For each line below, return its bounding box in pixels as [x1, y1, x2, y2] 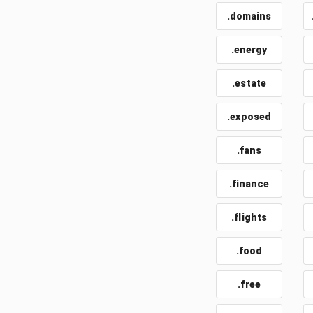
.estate [232, 78, 266, 89]
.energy [231, 44, 268, 55]
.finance [228, 178, 270, 189]
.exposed [227, 111, 272, 122]
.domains [226, 10, 272, 22]
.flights [231, 212, 268, 223]
